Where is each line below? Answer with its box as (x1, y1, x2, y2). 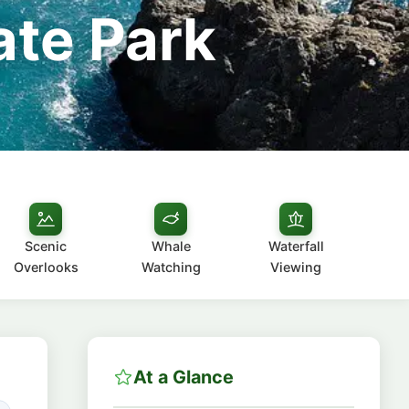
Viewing (270, 259, 322, 275)
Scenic (25, 238, 68, 254)
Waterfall (267, 238, 324, 254)
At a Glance (133, 366, 234, 388)
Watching (141, 259, 201, 275)
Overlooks (13, 259, 79, 275)
